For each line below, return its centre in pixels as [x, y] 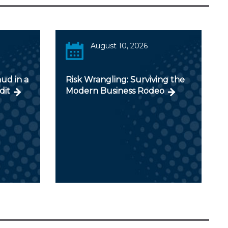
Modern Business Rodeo [115, 91]
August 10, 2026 [119, 46]
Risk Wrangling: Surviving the [125, 79]
